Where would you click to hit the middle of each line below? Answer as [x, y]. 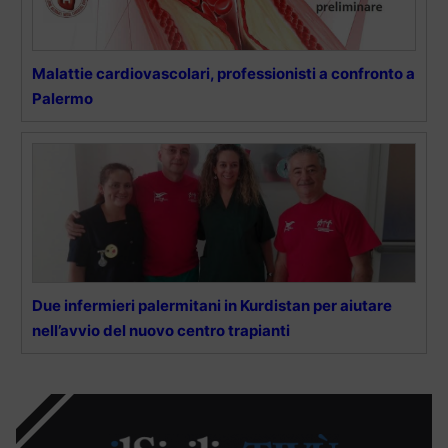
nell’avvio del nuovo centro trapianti [161, 330]
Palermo [62, 98]
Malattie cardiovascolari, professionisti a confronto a [223, 73]
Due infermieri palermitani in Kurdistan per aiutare [212, 305]
